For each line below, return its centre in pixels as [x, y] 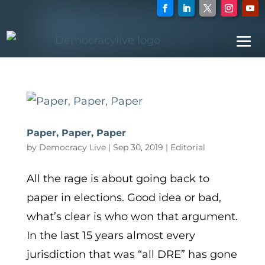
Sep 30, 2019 [138, 148]
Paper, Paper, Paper [76, 133]
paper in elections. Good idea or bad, [124, 198]
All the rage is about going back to [118, 179]
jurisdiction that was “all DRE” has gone [132, 255]
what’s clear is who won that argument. [132, 217]
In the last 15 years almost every [111, 236]
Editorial [188, 148]
